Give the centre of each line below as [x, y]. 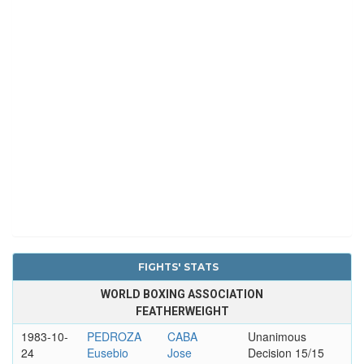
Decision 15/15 [286, 352]
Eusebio [107, 352]
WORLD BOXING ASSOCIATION [182, 294]
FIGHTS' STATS [178, 266]
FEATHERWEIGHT [182, 311]
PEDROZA [114, 336]
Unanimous [277, 336]
